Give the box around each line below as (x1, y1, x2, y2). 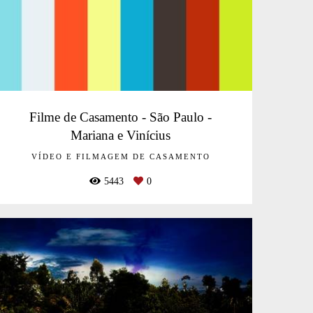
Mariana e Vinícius (71, 128, 171, 143)
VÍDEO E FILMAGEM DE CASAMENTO (31, 153, 210, 161)
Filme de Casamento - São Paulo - (29, 110, 212, 125)
